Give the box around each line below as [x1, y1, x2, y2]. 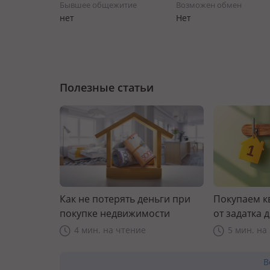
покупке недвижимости [60, 206, 170, 220]
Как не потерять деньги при [60, 192, 190, 206]
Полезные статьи [60, 80, 154, 95]
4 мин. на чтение [74, 224, 146, 236]
